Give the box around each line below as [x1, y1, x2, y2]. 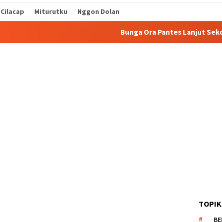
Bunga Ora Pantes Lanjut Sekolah [61, 27, 175, 37]
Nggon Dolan [77, 7, 119, 16]
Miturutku [34, 7, 67, 16]
